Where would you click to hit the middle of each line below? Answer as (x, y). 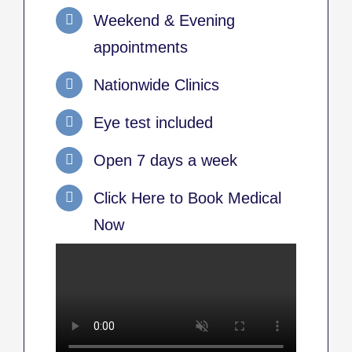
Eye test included (153, 122)
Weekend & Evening (164, 20)
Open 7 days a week (165, 160)
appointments (141, 47)
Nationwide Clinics (156, 84)
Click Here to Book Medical (187, 198)
